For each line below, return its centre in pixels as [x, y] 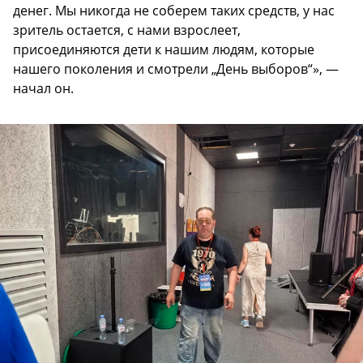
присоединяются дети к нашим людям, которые [164, 50]
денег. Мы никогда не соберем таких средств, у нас [174, 11]
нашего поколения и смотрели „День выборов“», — [176, 69]
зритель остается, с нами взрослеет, [127, 30]
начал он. [43, 89]
